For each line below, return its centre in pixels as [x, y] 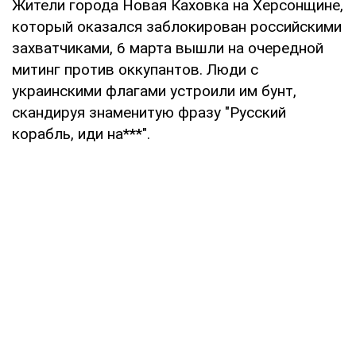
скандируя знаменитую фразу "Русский [149, 112]
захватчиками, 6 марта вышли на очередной [168, 48]
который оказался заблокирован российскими [177, 26]
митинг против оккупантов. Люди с [135, 69]
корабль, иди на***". [81, 133]
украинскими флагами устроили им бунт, [154, 91]
